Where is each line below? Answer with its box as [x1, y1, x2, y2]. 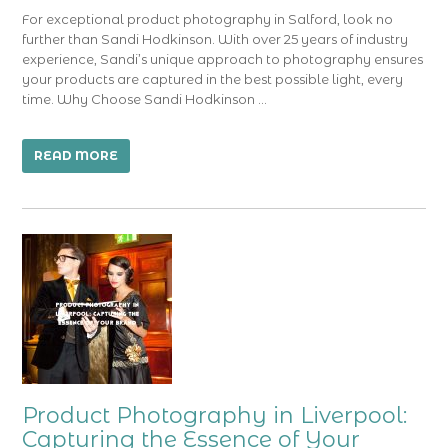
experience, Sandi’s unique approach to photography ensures [22, 51, 424, 67]
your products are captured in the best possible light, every [22, 71, 404, 87]
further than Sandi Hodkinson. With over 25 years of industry [22, 31, 409, 47]
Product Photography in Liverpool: [22, 402, 408, 429]
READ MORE [34, 148, 119, 163]
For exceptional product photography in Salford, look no [22, 11, 394, 27]
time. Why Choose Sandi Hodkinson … [22, 91, 268, 107]
